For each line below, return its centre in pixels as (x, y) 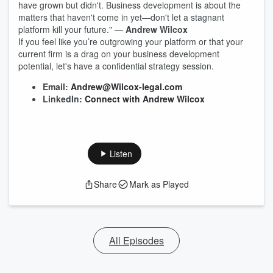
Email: (55, 87)
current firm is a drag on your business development (119, 54)
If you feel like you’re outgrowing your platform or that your (131, 41)
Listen (121, 154)
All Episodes (136, 240)
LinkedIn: (62, 99)
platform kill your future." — (72, 29)
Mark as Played (159, 184)
